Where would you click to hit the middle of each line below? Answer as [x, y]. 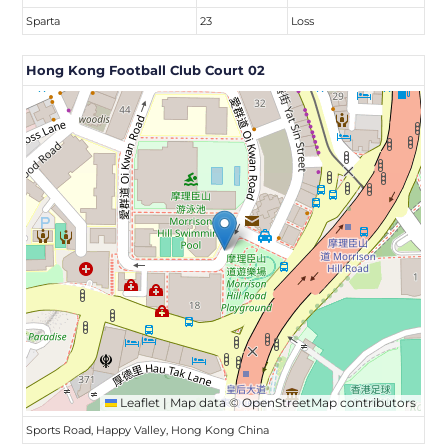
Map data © [205, 402]
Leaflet [139, 402]
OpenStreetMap [290, 402]
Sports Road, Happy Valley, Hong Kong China [148, 430]
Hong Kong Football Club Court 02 [146, 70]
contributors [377, 402]
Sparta [43, 21]
